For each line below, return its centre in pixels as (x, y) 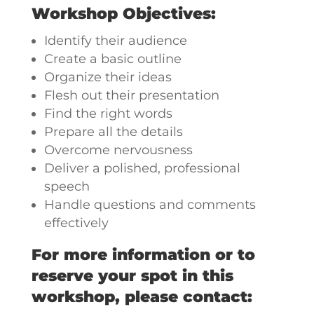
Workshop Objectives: (123, 14)
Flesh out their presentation (131, 95)
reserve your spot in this (132, 276)
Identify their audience (115, 41)
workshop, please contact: (142, 297)
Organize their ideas (108, 77)
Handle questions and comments (150, 205)
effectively (76, 223)
